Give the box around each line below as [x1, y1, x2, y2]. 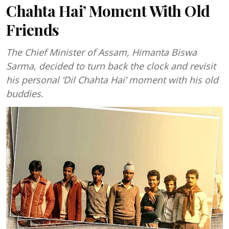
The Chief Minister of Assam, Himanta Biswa [6, 46, 197, 58]
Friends [6, 19, 59, 40]
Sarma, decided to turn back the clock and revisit [6, 60, 216, 72]
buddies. [6, 87, 43, 100]
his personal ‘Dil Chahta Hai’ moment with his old [6, 74, 218, 86]
